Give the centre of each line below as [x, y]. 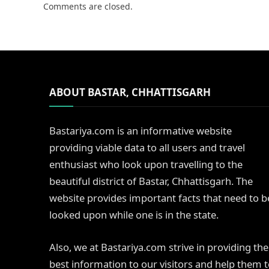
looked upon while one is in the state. [134, 214]
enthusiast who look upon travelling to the [146, 164]
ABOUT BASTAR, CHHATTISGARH [130, 92]
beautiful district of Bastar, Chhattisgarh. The [151, 181]
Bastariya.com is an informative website [141, 130]
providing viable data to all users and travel [147, 147]
